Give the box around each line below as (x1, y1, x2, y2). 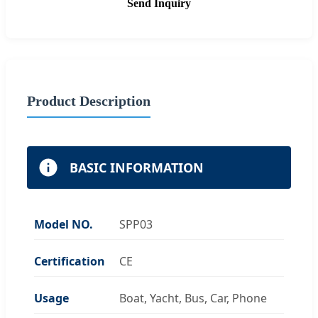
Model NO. (34, 216, 93, 232)
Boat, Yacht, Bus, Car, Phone (119, 290, 267, 306)
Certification (34, 253, 105, 269)
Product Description (27, 92, 150, 109)
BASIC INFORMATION (70, 158, 204, 176)
